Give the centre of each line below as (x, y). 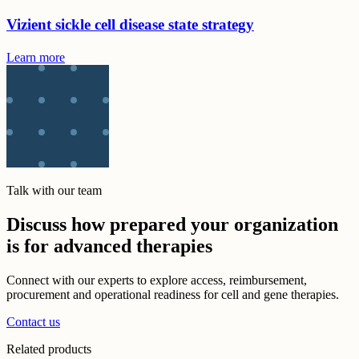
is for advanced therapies (109, 246)
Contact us (33, 321)
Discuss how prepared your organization (172, 224)
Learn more (36, 57)
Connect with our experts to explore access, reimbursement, (157, 280)
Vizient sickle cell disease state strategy (130, 25)
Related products (49, 349)
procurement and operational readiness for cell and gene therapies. (173, 294)
